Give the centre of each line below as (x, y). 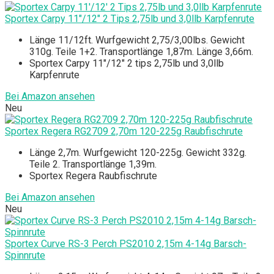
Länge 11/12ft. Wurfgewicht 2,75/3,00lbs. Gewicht (137, 40)
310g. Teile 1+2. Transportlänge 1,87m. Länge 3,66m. (141, 51)
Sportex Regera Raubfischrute (93, 176)
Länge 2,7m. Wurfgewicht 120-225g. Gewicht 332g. (138, 152)
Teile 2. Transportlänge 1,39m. (93, 164)
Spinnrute (25, 255)
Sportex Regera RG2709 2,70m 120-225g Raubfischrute (124, 131)
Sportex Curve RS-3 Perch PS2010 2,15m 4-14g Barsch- (126, 243)
